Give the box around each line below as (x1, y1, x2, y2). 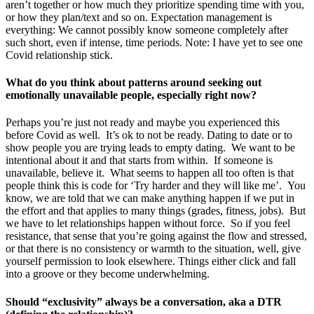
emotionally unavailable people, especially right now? (6, 89, 257, 102)
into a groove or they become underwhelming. (6, 268, 212, 280)
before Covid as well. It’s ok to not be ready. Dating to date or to (6, 129, 292, 142)
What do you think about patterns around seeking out (6, 76, 261, 89)
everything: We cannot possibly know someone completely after (6, 23, 288, 36)
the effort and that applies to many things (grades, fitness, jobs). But (6, 205, 306, 217)
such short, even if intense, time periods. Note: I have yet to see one (6, 36, 303, 48)
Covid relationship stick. (6, 48, 113, 61)
